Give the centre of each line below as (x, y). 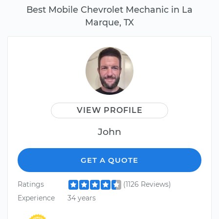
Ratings (31, 185)
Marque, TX (109, 22)
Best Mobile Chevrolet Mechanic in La (109, 10)
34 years (81, 198)
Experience (36, 198)
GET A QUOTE (109, 160)
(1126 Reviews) (147, 185)
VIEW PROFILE (109, 110)
